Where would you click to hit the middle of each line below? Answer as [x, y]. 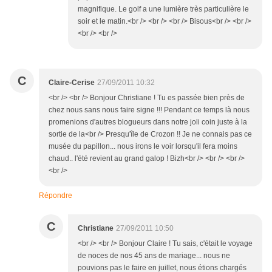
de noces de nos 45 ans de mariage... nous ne [154, 256]
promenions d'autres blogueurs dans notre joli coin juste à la [148, 122]
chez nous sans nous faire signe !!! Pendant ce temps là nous [149, 110]
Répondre [56, 196]
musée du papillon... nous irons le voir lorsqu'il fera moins [143, 147]
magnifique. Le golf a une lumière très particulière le [163, 9]
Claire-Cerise [72, 83]
